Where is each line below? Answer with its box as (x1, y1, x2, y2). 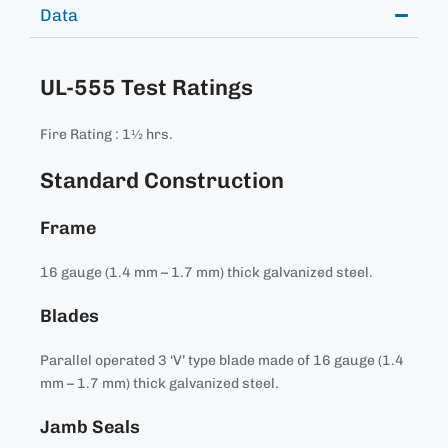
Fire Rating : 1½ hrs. (40, 126, 173, 144)
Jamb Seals (40, 416, 140, 439)
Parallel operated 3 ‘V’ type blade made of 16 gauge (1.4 (40, 352, 404, 370)
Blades (40, 305, 99, 328)
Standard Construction (40, 167, 284, 195)
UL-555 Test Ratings (40, 74, 253, 102)
